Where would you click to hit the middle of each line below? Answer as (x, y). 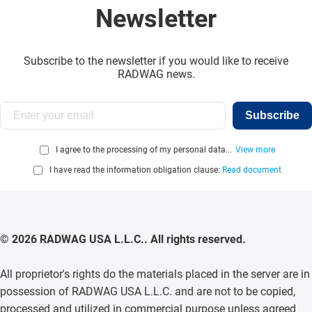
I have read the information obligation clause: (136, 170)
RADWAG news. (156, 74)
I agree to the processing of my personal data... (144, 150)
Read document (252, 170)
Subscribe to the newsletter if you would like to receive (156, 61)
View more (255, 150)
